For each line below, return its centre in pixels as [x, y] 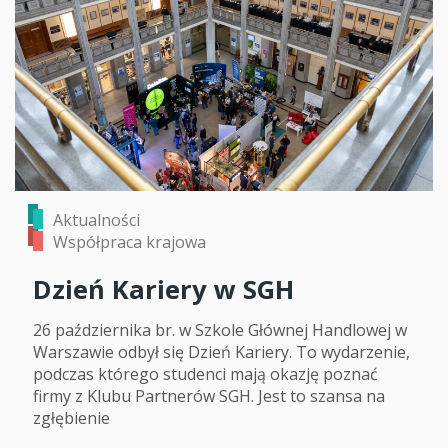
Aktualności [96, 219]
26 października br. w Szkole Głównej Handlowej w [220, 329]
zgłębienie [71, 417]
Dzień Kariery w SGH [163, 289]
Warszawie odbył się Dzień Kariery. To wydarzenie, [221, 351]
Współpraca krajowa [129, 241]
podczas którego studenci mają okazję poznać [205, 373]
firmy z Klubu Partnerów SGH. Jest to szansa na [209, 395]
